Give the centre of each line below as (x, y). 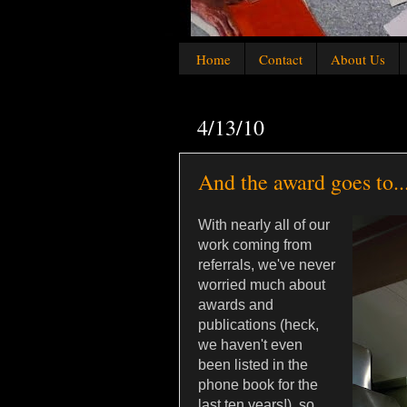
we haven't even (250, 345)
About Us (357, 59)
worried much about (262, 285)
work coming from (255, 245)
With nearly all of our (264, 225)
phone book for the (258, 385)
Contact (280, 59)
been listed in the (253, 365)
